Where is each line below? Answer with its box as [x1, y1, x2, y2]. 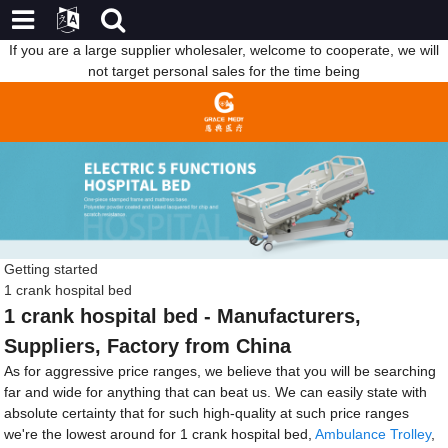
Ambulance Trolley [315, 425, 432, 442]
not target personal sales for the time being [88, 63, 360, 79]
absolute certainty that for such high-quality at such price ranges [4, 404, 410, 421]
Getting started [4, 260, 99, 277]
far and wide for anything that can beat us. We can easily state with [4, 383, 428, 400]
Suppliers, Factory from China [4, 334, 292, 357]
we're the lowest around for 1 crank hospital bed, [4, 425, 316, 442]
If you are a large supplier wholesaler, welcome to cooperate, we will [9, 42, 439, 58]
